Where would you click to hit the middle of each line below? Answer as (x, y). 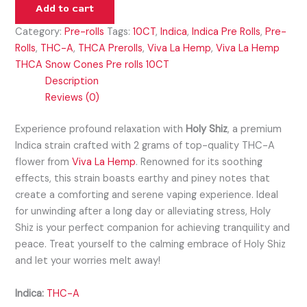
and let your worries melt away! (88, 261)
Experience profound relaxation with (101, 130)
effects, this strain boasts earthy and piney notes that (143, 179)
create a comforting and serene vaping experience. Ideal (147, 195)
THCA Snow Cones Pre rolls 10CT (93, 65)
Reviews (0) (73, 98)
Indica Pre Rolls (226, 32)
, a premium (255, 130)
